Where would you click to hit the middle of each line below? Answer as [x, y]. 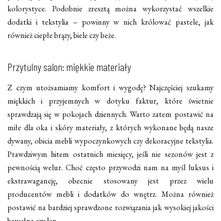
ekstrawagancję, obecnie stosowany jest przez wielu [110, 181]
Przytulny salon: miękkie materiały [69, 67]
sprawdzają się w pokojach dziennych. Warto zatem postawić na [110, 114]
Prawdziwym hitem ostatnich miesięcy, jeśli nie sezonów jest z [110, 154]
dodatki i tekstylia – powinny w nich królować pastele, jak [110, 22]
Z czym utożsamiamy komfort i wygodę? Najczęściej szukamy [110, 87]
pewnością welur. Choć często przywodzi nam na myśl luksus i [110, 167]
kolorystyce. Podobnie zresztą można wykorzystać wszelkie [110, 9]
